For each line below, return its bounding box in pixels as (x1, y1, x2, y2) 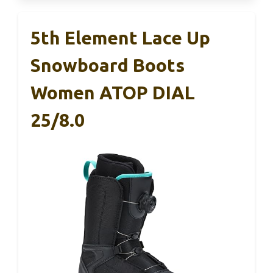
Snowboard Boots (30, 54, 185, 76)
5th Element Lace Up (30, 27, 210, 48)
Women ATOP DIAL (30, 82, 195, 103)
